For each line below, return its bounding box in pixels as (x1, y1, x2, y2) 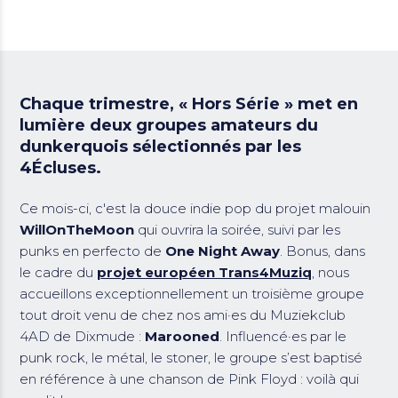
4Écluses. (20, 158, 102, 179)
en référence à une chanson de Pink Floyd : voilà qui (20, 370, 360, 387)
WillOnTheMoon (20, 220, 139, 238)
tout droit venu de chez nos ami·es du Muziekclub (20, 306, 346, 323)
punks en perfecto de (20, 242, 163, 259)
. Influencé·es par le (219, 327, 347, 345)
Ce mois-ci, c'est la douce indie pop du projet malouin (20, 199, 371, 217)
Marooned (145, 327, 220, 345)
